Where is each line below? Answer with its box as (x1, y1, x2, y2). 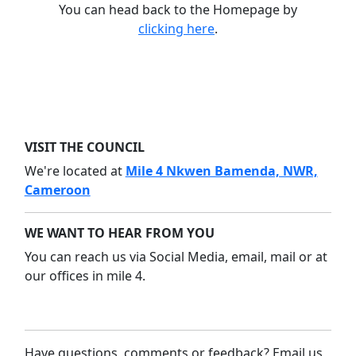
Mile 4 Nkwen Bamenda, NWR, (125, 162, 318, 180)
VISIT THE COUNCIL (24, 138, 145, 157)
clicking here (137, 20, 215, 38)
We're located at (24, 162, 126, 180)
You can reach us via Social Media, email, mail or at (24, 248, 327, 266)
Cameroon (24, 181, 91, 199)
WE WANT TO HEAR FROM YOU (24, 224, 215, 242)
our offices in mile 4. (24, 267, 145, 285)
